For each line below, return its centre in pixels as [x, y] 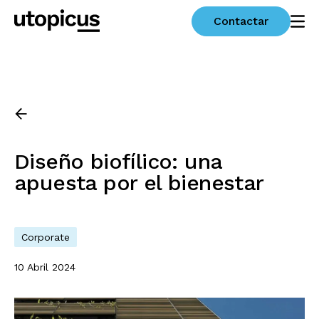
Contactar [241, 21]
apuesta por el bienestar [139, 183]
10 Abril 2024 [45, 267]
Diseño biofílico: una [118, 161]
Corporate [46, 237]
